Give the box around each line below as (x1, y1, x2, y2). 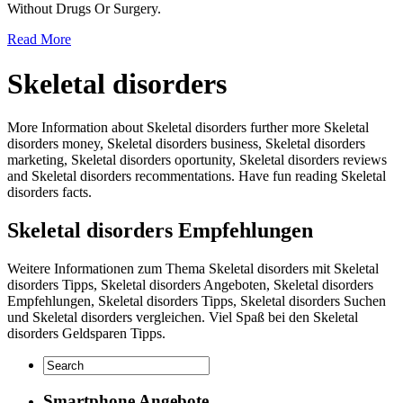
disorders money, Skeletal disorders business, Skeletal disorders (7, 135, 365, 151)
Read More (7, 31, 71, 48)
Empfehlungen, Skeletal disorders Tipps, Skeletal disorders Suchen (7, 292, 386, 309)
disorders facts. (7, 184, 92, 200)
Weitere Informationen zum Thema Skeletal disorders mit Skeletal (7, 260, 379, 276)
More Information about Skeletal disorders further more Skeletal (7, 119, 369, 135)
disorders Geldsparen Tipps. (7, 325, 166, 341)
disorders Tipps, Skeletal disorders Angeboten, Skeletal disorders (7, 276, 373, 292)
